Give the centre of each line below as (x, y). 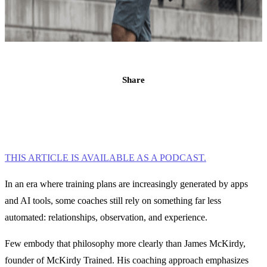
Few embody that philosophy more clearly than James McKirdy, (125, 243)
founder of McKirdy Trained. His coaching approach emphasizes (127, 260)
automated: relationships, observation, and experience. (106, 217)
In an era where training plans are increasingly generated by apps (126, 184)
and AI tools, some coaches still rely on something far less (113, 201)
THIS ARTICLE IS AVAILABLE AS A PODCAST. (105, 158)
